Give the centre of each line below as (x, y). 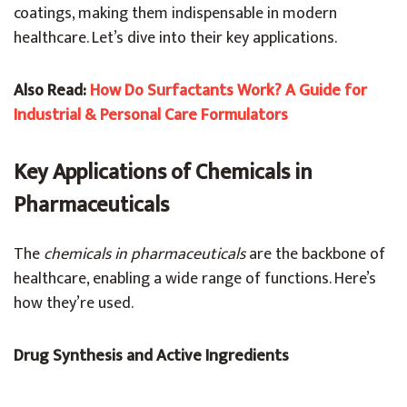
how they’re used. (74, 303)
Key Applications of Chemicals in (163, 173)
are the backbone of (315, 254)
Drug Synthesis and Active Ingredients (151, 356)
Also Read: (52, 91)
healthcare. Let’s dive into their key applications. (175, 38)
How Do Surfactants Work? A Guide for (228, 91)
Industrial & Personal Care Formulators (151, 115)
